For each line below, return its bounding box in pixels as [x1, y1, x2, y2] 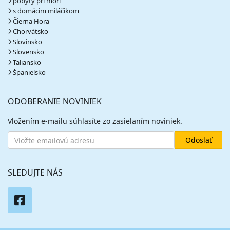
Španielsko [13, 68, 46, 77]
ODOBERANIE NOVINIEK [8, 95, 102, 107]
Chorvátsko [13, 27, 48, 36]
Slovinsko [13, 37, 42, 46]
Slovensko [13, 47, 44, 56]
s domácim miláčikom [13, 6, 79, 15]
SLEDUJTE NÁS [8, 167, 63, 178]
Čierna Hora [13, 16, 49, 26]
